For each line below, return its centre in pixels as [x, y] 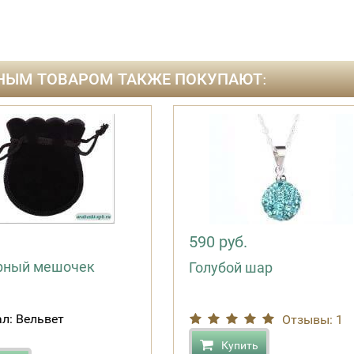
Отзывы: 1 [313, 320]
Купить [240, 345]
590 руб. [218, 242]
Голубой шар [231, 267]
